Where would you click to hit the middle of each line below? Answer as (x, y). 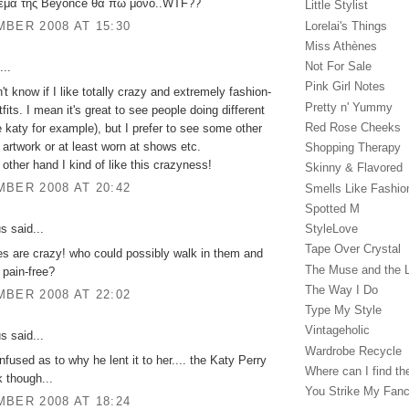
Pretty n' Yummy (349, 107)
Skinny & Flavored (354, 168)
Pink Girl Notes (345, 87)
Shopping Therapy (353, 148)
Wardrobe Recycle (353, 351)
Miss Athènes (341, 46)
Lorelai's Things (346, 26)
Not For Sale (338, 67)
